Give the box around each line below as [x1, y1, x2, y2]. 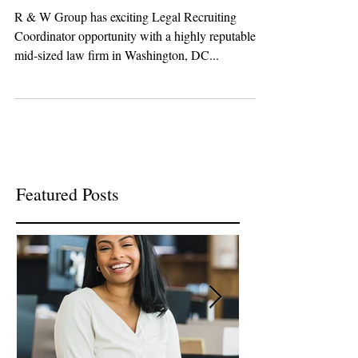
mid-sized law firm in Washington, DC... [14, 133, 219, 149]
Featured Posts [16, 268, 119, 292]
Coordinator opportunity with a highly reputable [14, 113, 256, 130]
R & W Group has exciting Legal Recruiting [14, 94, 237, 111]
